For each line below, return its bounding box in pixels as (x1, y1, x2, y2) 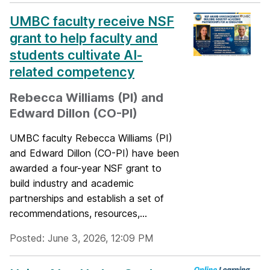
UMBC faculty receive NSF (10, 13, 174, 30)
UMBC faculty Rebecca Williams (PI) (10, 132, 172, 145)
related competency (10, 64, 134, 80)
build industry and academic (10, 177, 134, 190)
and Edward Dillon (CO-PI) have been (10, 147, 179, 160)
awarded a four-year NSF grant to (10, 162, 162, 175)
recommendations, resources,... (10, 207, 147, 220)
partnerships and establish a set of (10, 192, 164, 205)
